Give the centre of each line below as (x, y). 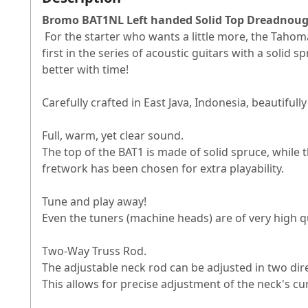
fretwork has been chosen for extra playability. (163, 168)
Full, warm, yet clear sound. (113, 135)
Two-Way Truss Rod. (94, 251)
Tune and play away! (94, 201)
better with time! (85, 69)
